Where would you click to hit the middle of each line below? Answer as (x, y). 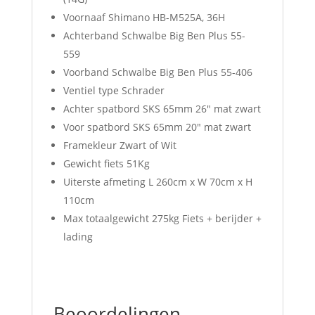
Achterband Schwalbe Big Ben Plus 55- (154, 35)
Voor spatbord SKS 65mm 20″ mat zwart (157, 127)
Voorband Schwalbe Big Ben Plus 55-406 (157, 72)
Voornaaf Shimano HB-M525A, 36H (144, 17)
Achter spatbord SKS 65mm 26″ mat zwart (162, 108)
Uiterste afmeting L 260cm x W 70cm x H (157, 181)
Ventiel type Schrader (114, 90)
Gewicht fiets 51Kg (106, 163)
